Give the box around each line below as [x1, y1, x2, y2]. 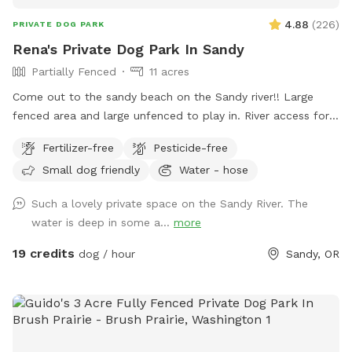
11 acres [149, 65, 189, 79]
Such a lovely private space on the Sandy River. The [31, 197, 308, 211]
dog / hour [75, 247, 135, 261]
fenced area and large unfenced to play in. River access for [13, 109, 329, 123]
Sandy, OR [286, 247, 339, 261]
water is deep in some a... [31, 216, 174, 229]
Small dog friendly [42, 163, 140, 176]
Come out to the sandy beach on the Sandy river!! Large [13, 90, 313, 104]
